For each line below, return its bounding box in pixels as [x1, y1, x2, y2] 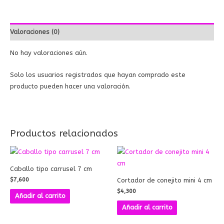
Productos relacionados [10, 127, 118, 139]
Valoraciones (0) [10, 27, 59, 35]
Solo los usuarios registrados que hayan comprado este [10, 70, 185, 78]
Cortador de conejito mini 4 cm [117, 176, 212, 184]
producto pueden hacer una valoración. [10, 82, 130, 90]
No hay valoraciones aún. [10, 49, 87, 57]
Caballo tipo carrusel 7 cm [10, 164, 92, 172]
